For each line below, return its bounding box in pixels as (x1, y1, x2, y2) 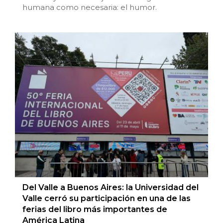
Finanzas (7, 134, 48, 145)
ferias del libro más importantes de (22, 205, 167, 215)
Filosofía (7, 109, 44, 120)
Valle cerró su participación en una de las (22, 194, 191, 204)
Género (7, 184, 40, 195)
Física (7, 159, 33, 170)
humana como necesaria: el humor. (22, 2, 157, 12)
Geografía (7, 209, 51, 220)
